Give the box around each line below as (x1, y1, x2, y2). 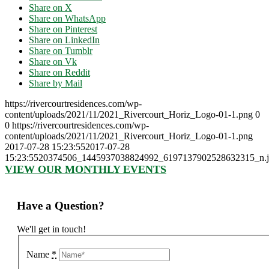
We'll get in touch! (17, 223, 86, 234)
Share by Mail (29, 78, 82, 89)
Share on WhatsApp (29, 13, 106, 24)
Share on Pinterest (29, 24, 97, 35)
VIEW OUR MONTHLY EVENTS (5, 163, 166, 176)
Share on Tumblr (29, 46, 92, 56)
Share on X (29, 2, 72, 13)
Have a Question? (17, 199, 104, 212)
